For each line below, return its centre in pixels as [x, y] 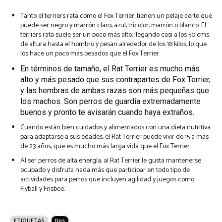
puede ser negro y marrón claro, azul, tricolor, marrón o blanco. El [113, 26]
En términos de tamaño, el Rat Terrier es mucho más [110, 69]
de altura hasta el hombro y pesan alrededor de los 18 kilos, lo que [113, 45]
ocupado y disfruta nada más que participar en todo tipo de [105, 170]
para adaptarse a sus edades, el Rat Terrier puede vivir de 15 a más [114, 137]
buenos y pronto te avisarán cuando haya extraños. [107, 112]
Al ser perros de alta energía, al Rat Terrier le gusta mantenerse [111, 161]
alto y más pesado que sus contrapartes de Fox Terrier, [115, 80]
